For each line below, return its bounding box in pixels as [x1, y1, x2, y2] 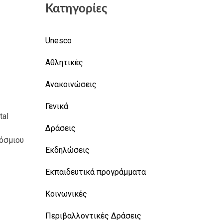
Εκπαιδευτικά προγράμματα [45, 167, 146, 177]
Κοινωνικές [45, 189, 87, 199]
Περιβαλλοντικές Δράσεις [45, 211, 141, 221]
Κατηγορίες [45, 2, 107, 15]
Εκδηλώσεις [45, 145, 90, 155]
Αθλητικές [45, 57, 83, 67]
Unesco [45, 35, 72, 45]
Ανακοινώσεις [45, 79, 97, 89]
